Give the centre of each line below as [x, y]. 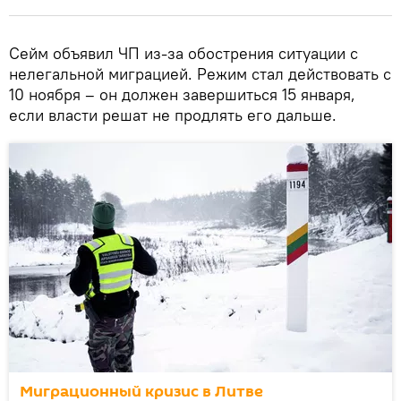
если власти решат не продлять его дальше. [173, 115]
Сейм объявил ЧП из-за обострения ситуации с [183, 53]
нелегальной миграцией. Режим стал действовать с [200, 73]
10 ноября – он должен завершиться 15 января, [182, 94]
